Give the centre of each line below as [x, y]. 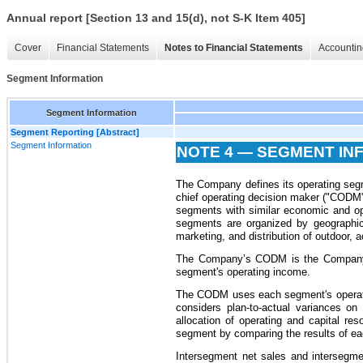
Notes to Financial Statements [234, 48]
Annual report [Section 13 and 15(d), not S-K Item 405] [156, 18]
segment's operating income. [243, 271]
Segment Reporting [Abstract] [75, 132]
